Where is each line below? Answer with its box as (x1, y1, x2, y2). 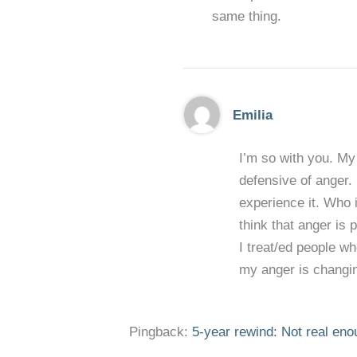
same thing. (212, 9, 281, 25)
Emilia (233, 107, 273, 123)
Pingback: (129, 324, 192, 339)
